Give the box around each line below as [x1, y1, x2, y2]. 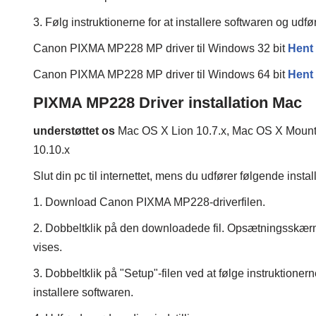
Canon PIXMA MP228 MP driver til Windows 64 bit [33, 68, 288, 81]
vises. [33, 241, 62, 254]
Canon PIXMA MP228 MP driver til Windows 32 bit [33, 42, 288, 55]
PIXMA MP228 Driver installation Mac [33, 94, 302, 112]
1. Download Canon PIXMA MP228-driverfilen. [33, 196, 265, 209]
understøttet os [33, 125, 115, 138]
